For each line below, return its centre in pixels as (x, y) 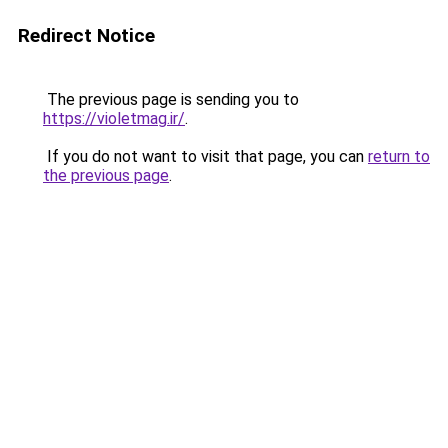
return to (399, 156)
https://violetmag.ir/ (114, 118)
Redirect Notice (86, 35)
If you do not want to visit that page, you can (205, 156)
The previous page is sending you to (171, 99)
